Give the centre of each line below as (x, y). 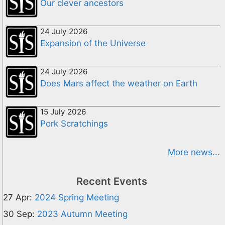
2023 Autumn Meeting (82, 214)
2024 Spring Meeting (77, 197)
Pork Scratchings (74, 123)
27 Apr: (18, 197)
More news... (194, 152)
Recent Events (111, 181)
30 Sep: (19, 214)
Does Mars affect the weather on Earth (119, 83)
